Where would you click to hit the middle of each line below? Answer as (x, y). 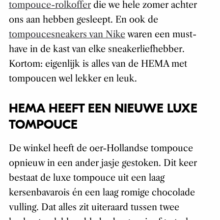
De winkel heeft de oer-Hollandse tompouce (101, 149)
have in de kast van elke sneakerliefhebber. (96, 49)
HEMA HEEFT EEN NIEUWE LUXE (103, 109)
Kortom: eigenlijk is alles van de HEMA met (98, 64)
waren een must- (161, 35)
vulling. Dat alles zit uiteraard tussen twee (94, 207)
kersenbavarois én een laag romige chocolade (102, 193)
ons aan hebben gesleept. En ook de (83, 20)
